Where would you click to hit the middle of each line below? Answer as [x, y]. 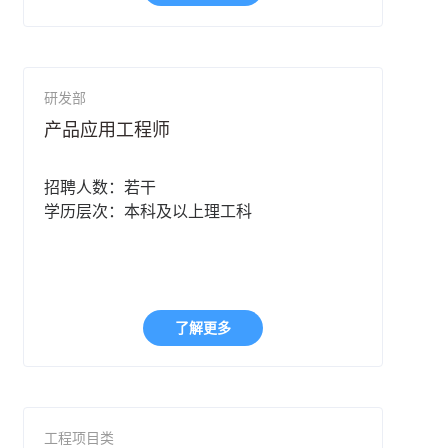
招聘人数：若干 [100, 188]
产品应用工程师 [107, 130]
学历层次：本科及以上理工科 [148, 212]
